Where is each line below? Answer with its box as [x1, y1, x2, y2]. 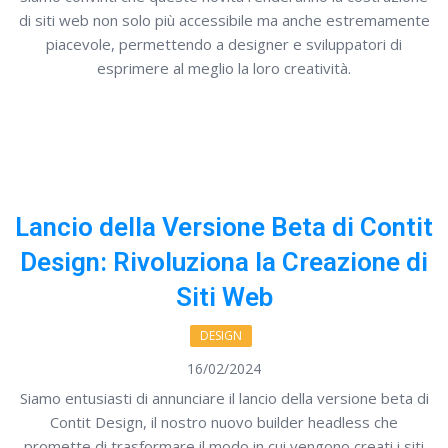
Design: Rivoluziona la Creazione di [20, 247, 428, 278]
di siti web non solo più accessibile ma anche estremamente [18, 10, 430, 31]
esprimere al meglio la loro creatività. [97, 58, 351, 79]
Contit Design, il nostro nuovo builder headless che [50, 412, 398, 433]
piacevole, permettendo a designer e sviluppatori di [46, 34, 402, 55]
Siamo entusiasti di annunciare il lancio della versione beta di [19, 388, 429, 409]
